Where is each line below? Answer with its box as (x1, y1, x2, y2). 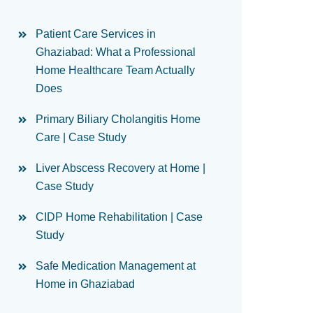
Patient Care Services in (36, 28, 156, 40)
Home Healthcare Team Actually (36, 64, 195, 76)
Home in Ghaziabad (36, 278, 135, 290)
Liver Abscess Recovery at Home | (36, 162, 205, 174)
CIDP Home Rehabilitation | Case (36, 211, 203, 223)
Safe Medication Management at (36, 260, 196, 272)
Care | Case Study (36, 131, 126, 143)
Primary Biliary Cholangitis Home (36, 113, 201, 125)
